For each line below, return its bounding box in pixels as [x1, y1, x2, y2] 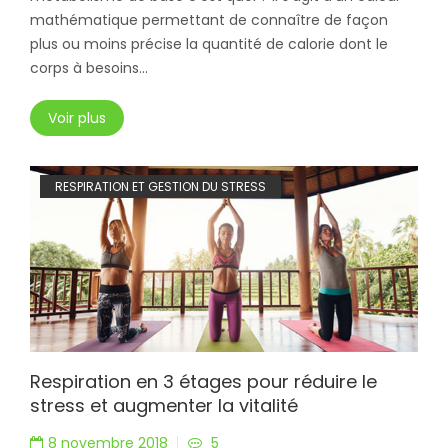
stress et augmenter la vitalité [30, 392, 298, 418]
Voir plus [48, 107, 106, 128]
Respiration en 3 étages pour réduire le [30, 368, 377, 394]
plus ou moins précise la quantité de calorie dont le [30, 33, 388, 54]
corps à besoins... [30, 57, 148, 78]
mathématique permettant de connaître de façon [30, 9, 388, 30]
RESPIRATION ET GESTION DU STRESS [55, 177, 266, 195]
